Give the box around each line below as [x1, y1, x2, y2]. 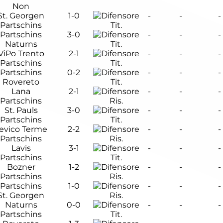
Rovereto [2, 77, 39, 87]
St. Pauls [4, 106, 38, 115]
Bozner [6, 162, 35, 172]
